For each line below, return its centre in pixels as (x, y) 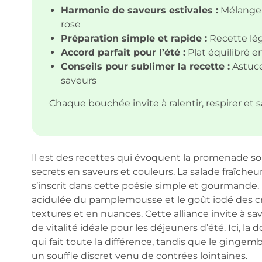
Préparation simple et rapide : (134, 38)
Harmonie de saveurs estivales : (139, 10)
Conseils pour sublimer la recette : (145, 66)
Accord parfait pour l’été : (123, 52)
